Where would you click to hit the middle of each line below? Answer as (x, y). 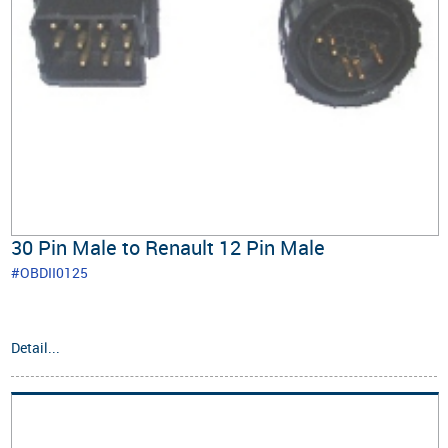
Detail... (36, 347)
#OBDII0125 (50, 272)
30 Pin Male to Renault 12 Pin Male (168, 247)
